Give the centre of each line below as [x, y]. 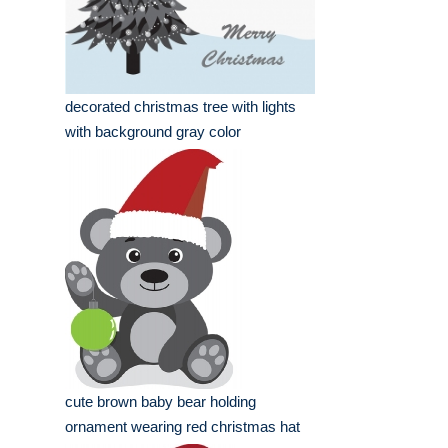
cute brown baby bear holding [160, 402]
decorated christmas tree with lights [180, 107]
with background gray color [153, 132]
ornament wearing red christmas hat [182, 427]
